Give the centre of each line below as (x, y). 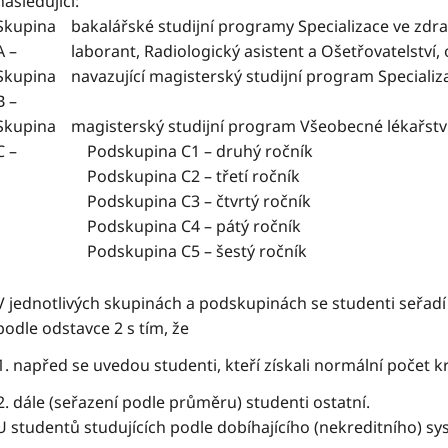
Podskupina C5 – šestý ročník (189, 251)
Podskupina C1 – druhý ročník (192, 151)
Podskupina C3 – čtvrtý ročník (191, 201)
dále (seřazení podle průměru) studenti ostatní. (191, 402)
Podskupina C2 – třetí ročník (185, 176)
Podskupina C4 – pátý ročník (186, 226)
